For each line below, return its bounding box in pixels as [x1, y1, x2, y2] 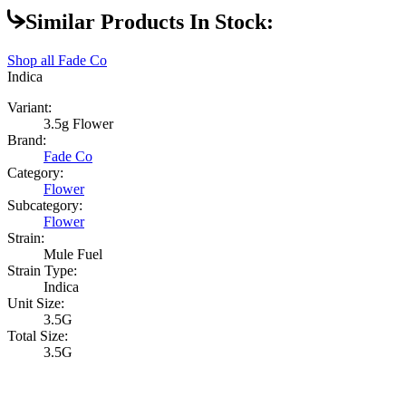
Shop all [7, 53, 58, 69]
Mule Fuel [43, 246, 102, 263]
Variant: [7, 100, 52, 116]
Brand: [7, 132, 46, 149]
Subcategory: [7, 198, 82, 214]
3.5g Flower [43, 116, 113, 132]
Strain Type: [7, 263, 77, 279]
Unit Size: [7, 295, 64, 312]
